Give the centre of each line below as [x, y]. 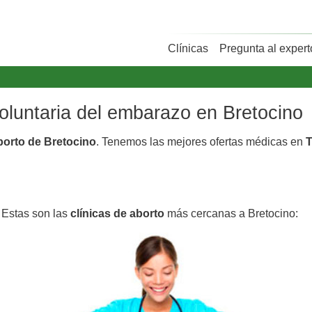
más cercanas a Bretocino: [231, 213]
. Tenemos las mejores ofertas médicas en [201, 141]
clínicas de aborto [117, 213]
